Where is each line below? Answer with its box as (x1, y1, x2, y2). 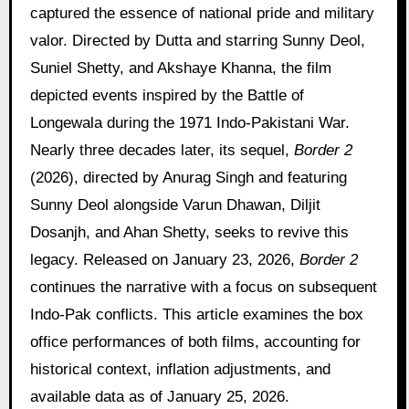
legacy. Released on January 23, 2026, (29, 250, 299, 268)
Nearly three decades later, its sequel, (29, 141, 294, 159)
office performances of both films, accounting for (29, 332, 361, 351)
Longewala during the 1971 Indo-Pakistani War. (29, 113, 350, 131)
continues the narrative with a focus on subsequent (29, 278, 377, 296)
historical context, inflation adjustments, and (29, 360, 330, 378)
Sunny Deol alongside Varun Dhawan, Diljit (29, 195, 320, 214)
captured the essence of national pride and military (29, 4, 374, 22)
